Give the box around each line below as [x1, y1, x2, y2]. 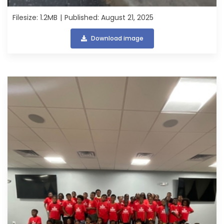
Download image [90, 33, 143, 42]
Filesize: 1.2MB [12, 12, 57, 22]
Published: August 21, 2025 [64, 12, 153, 22]
